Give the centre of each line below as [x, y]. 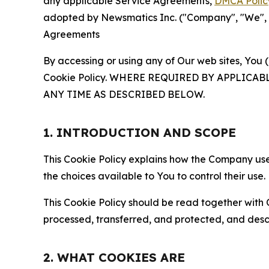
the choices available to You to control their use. [154, 176]
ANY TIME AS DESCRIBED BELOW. [124, 94]
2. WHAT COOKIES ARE [114, 257]
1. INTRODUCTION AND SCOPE [140, 132]
